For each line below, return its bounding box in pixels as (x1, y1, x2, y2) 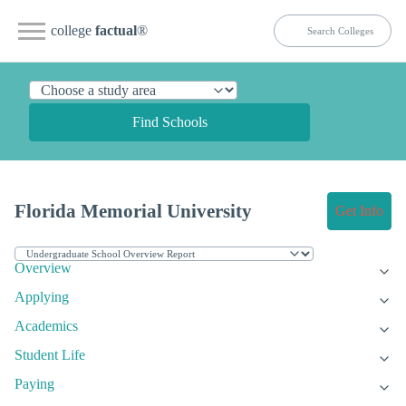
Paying (14, 376, 54, 392)
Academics (14, 318, 78, 334)
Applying (14, 289, 69, 305)
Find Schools (131, 114, 208, 130)
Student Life (14, 347, 85, 363)
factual (95, 23, 137, 38)
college (51, 23, 95, 38)
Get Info (335, 203, 383, 219)
